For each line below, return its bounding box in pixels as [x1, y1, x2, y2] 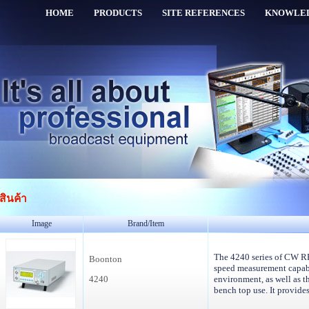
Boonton [89, 254, 122, 264]
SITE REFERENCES [162, 8, 245, 18]
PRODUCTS [94, 8, 142, 18]
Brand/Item [127, 219, 164, 228]
